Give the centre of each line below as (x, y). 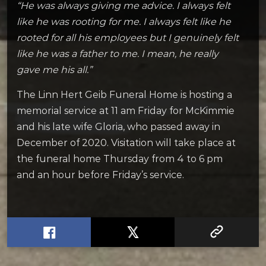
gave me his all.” (54, 69)
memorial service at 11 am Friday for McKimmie (126, 110)
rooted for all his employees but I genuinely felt (128, 37)
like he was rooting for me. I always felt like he (124, 21)
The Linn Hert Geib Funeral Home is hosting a (124, 94)
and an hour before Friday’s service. (100, 175)
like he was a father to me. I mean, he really (118, 53)
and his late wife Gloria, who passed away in (118, 126)
